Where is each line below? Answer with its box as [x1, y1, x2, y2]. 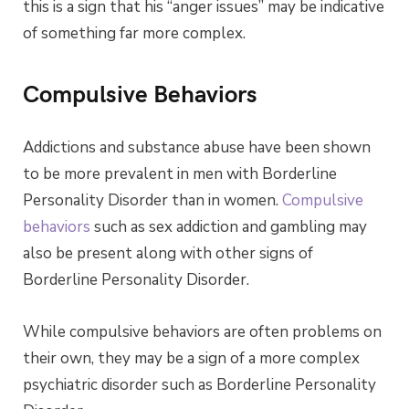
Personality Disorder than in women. [23, 190, 282, 212]
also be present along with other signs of [23, 243, 313, 265]
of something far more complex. [23, 23, 246, 45]
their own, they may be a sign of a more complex [23, 348, 360, 370]
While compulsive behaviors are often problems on [23, 321, 382, 343]
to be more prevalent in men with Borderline [23, 163, 337, 185]
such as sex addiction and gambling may [90, 216, 367, 238]
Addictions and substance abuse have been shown [23, 137, 371, 159]
